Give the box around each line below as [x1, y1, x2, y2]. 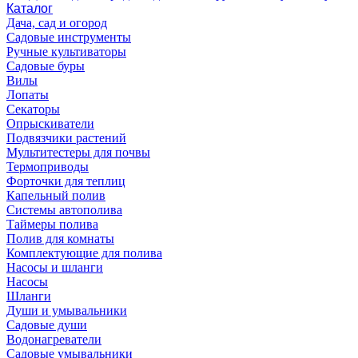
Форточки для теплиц [6, 174, 125, 189]
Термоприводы [6, 160, 89, 174]
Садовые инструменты [6, 30, 131, 45]
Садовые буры [6, 59, 85, 74]
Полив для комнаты [6, 232, 114, 246]
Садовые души [6, 318, 87, 332]
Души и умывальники [6, 304, 127, 318]
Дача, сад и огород [6, 16, 107, 30]
